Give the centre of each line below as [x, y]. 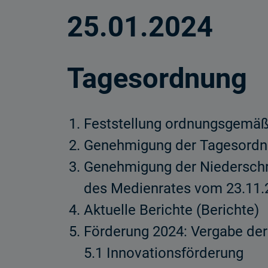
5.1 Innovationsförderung [164, 253]
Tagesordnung [157, 78]
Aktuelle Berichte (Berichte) [171, 210]
